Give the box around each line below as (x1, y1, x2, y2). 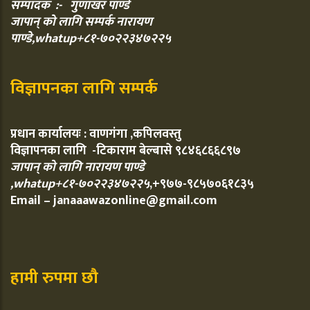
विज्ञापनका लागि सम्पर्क (10, 75, 158, 103)
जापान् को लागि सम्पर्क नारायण (10, 12, 152, 33)
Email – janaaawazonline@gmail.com (10, 190, 217, 212)
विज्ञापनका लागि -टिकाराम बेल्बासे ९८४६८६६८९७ (10, 140, 241, 162)
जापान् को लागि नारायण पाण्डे (10, 157, 145, 179)
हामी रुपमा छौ (10, 264, 98, 293)
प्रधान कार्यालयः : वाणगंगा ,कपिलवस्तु (10, 124, 181, 145)
